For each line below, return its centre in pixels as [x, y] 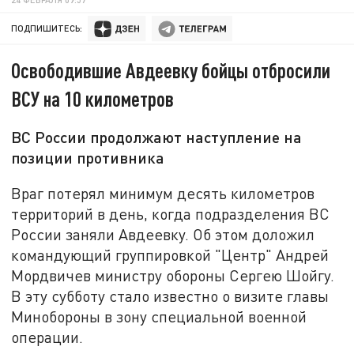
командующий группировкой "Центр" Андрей [170, 254]
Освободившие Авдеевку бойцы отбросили [171, 70]
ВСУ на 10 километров [93, 99]
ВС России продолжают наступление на [157, 137]
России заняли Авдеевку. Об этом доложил [163, 234]
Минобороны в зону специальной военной [159, 316]
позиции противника [88, 158]
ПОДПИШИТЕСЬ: [47, 28]
